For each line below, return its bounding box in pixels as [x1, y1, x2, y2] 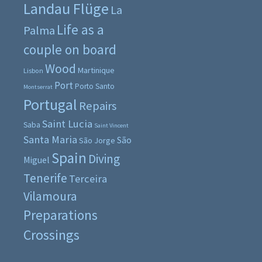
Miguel [23, 154, 50, 166]
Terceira [69, 171, 107, 185]
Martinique [78, 64, 115, 75]
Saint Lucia [42, 116, 92, 130]
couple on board [23, 41, 116, 58]
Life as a [57, 21, 104, 38]
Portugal [23, 94, 77, 114]
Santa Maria [23, 132, 77, 146]
